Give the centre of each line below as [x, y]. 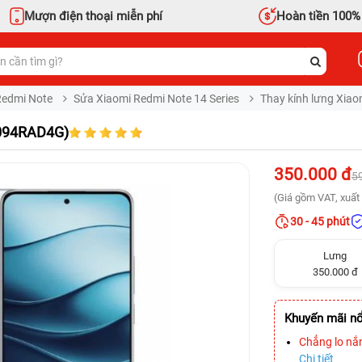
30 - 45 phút [320, 221]
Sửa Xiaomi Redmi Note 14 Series [156, 99]
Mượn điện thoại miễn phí [93, 16]
